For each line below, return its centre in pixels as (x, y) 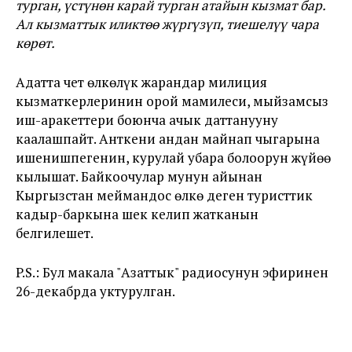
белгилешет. (55, 233)
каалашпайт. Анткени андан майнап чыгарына (168, 139)
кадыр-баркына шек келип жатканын (137, 214)
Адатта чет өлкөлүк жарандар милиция (141, 82)
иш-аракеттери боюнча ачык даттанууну (147, 120)
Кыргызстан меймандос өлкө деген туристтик (164, 195)
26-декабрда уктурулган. (95, 291)
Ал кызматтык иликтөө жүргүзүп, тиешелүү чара (167, 24)
